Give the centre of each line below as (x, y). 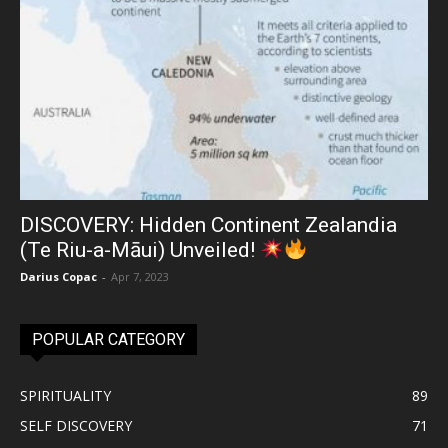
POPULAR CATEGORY (108, 339)
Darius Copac (58, 276)
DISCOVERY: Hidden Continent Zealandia (208, 224)
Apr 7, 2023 (140, 276)
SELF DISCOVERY (76, 425)
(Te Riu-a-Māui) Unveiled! (140, 249)
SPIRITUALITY (65, 395)
